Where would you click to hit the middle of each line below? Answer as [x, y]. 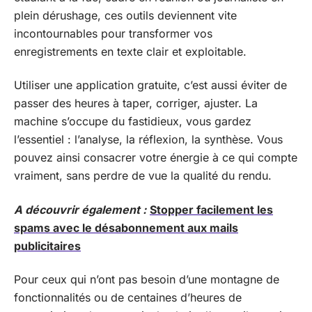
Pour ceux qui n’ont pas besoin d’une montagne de [147, 279]
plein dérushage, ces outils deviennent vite [125, 15]
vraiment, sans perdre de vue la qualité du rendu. [143, 175]
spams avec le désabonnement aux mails [126, 227]
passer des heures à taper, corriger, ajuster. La [136, 103]
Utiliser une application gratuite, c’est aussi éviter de [150, 85]
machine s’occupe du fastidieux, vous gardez [133, 121]
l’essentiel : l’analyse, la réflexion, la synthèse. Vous [148, 139]
